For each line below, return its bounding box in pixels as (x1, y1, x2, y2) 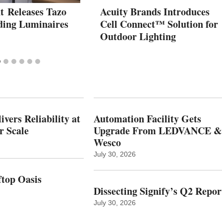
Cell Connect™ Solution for (100, 16, 218, 31)
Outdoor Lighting (100, 29, 176, 44)
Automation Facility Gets (93, 111, 201, 126)
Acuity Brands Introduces (100, 4, 210, 19)
